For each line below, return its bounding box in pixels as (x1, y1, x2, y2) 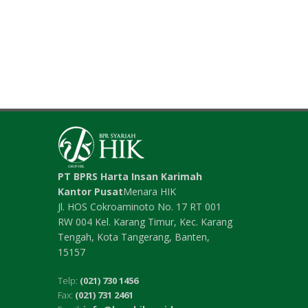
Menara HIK (122, 185, 176, 199)
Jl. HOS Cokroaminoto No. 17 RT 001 (57, 200, 221, 214)
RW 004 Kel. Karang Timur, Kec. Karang (57, 215, 232, 229)
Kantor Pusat (57, 185, 123, 199)
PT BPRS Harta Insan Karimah (57, 170, 202, 184)
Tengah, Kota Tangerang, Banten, (57, 230, 210, 244)
